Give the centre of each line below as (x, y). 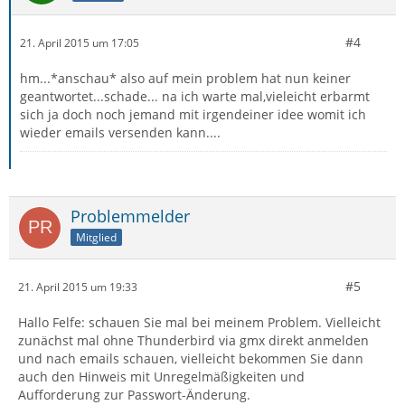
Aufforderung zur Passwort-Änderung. (134, 395)
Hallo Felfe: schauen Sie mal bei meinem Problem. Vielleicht (199, 322)
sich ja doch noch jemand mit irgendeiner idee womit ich (193, 114)
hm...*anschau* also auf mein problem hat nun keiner (185, 78)
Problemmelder (130, 216)
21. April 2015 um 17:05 (80, 42)
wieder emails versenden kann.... (120, 132)
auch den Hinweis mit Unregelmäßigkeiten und (161, 377)
